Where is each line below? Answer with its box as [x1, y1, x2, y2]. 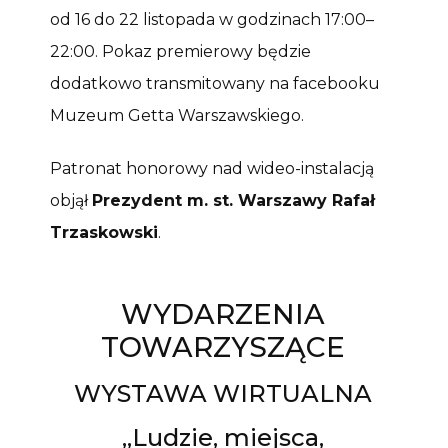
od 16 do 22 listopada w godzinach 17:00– [50, 10, 374, 30]
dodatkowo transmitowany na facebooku [50, 74, 380, 94]
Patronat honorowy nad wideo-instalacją [50, 159, 374, 179]
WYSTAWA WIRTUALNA [73, 378, 372, 408]
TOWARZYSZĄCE [100, 329, 345, 364]
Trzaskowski [50, 223, 158, 243]
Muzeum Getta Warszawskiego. [50, 106, 304, 126]
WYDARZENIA [120, 296, 325, 331]
